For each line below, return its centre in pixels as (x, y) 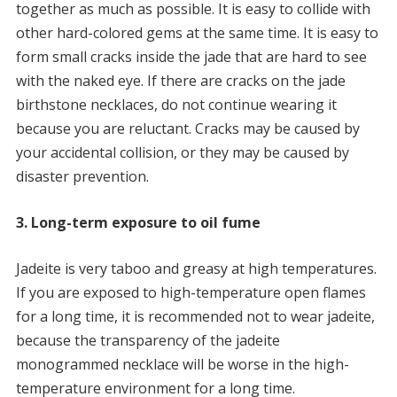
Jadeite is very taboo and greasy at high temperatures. (196, 269)
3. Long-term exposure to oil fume (138, 223)
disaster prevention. (82, 177)
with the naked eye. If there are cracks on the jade (180, 81)
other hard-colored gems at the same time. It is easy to (197, 33)
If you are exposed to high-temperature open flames (191, 293)
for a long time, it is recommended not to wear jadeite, (195, 317)
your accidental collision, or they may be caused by (182, 153)
